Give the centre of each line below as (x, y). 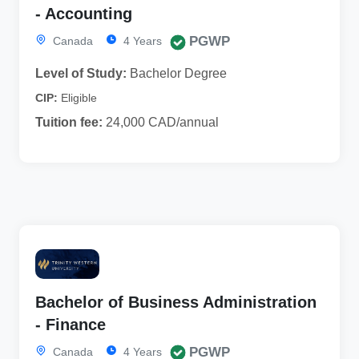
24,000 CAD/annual (161, 123)
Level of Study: (81, 74)
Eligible (79, 98)
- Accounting (84, 14)
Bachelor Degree (177, 74)
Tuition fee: (69, 123)
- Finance (71, 324)
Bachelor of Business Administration (176, 302)
